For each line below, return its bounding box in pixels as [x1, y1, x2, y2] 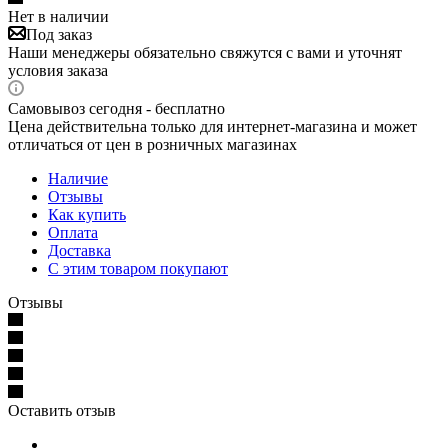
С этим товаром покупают [48, 259, 228, 277]
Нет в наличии [8, 7, 109, 25]
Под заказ [26, 25, 92, 43]
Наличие [48, 169, 108, 187]
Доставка [48, 241, 111, 259]
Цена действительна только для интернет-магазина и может [8, 117, 417, 135]
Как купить [48, 205, 126, 223]
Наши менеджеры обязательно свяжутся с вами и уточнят [8, 43, 402, 61]
